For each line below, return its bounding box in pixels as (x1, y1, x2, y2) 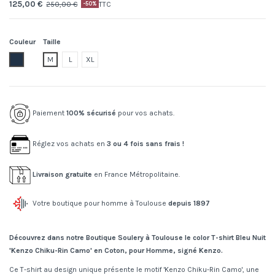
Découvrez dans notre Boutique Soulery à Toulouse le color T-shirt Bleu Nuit (9, 233, 266, 242)
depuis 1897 (168, 199, 210, 208)
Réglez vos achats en (31, 139, 107, 149)
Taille (43, 37, 61, 47)
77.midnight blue (16, 55, 71, 64)
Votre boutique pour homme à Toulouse (31, 199, 168, 208)
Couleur (9, 37, 36, 47)
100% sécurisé (66, 109, 116, 118)
